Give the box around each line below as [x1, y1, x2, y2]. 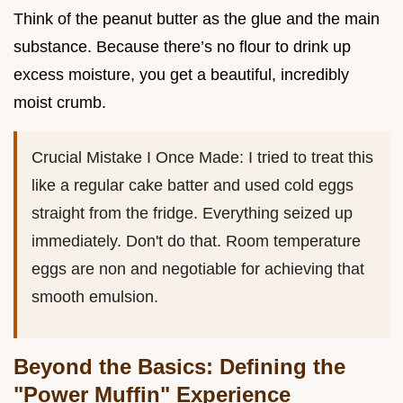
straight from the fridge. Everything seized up [31, 204, 353, 223]
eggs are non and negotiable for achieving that [31, 260, 364, 279]
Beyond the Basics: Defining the [13, 354, 345, 380]
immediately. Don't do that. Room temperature [31, 232, 361, 251]
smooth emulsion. [31, 288, 158, 307]
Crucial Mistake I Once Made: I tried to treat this [31, 148, 373, 167]
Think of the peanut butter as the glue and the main [13, 10, 380, 29]
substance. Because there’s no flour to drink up [13, 38, 351, 57]
